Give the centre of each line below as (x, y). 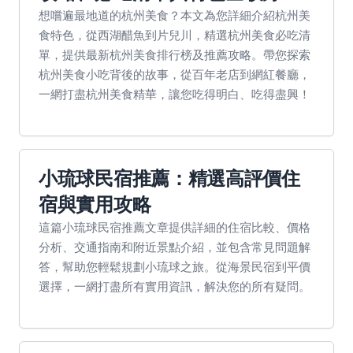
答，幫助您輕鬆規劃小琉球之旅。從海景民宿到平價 (175, 266)
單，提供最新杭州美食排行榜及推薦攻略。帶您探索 (175, 54)
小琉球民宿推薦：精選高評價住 (169, 178)
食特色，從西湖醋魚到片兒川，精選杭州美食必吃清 (175, 35)
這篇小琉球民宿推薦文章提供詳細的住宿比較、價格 (175, 227)
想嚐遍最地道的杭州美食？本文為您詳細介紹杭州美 (175, 15)
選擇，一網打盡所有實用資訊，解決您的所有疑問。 (175, 286)
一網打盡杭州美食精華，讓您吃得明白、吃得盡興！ (175, 94)
